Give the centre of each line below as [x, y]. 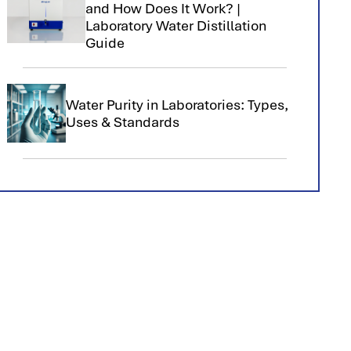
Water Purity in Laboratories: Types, [177, 105]
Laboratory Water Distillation [175, 26]
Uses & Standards [122, 122]
